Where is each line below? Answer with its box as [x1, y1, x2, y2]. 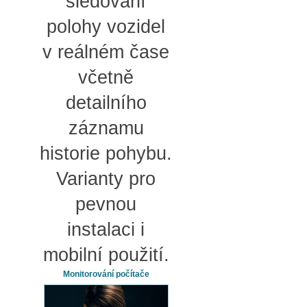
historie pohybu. [40, 143, 172, 164]
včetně [78, 67, 134, 88]
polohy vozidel [47, 16, 165, 37]
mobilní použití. [42, 245, 169, 265]
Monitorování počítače [62, 269, 149, 279]
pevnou [75, 194, 136, 214]
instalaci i [67, 219, 145, 240]
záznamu [68, 118, 144, 138]
